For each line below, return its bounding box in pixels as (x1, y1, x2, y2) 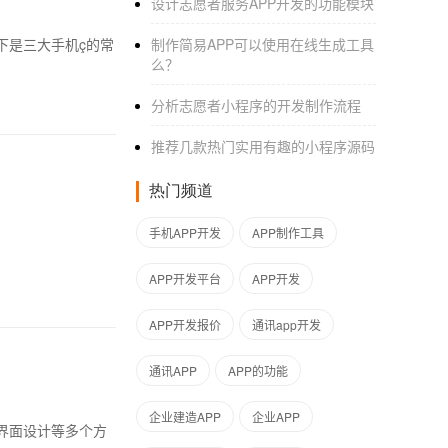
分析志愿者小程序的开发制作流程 (151, 95, 361, 115)
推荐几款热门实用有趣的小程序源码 (151, 136, 375, 156)
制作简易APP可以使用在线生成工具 (151, 34, 374, 54)
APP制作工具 (252, 224, 324, 241)
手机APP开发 (149, 224, 221, 241)
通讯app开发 (252, 316, 321, 333)
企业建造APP (149, 408, 221, 425)
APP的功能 (228, 362, 288, 379)
